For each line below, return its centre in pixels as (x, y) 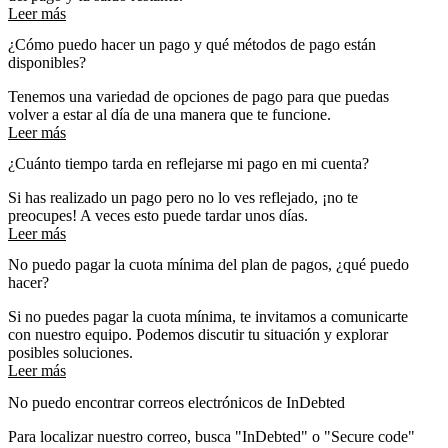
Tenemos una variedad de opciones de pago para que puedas (198, 96)
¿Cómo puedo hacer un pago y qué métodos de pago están (192, 44)
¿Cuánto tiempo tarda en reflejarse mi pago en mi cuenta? (188, 164)
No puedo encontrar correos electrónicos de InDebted (176, 402)
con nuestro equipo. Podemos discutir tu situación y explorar (198, 335)
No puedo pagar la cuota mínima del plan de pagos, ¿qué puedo (208, 265)
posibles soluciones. (70, 353)
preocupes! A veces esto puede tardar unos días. (158, 216)
